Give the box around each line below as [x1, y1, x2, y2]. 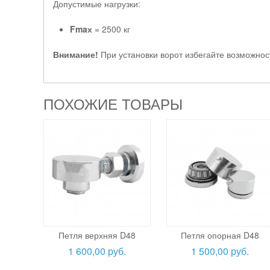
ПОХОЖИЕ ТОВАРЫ [43, 93, 183, 114]
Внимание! [53, 48, 98, 60]
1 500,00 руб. [191, 243, 250, 258]
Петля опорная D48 [181, 228, 260, 241]
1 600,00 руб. [67, 243, 126, 258]
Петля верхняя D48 [58, 228, 136, 241]
